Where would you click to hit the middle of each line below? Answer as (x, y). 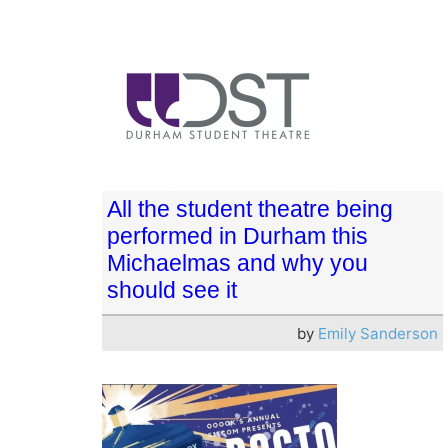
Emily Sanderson (377, 333)
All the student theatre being (250, 208)
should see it (172, 289)
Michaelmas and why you (237, 262)
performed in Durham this (237, 235)
